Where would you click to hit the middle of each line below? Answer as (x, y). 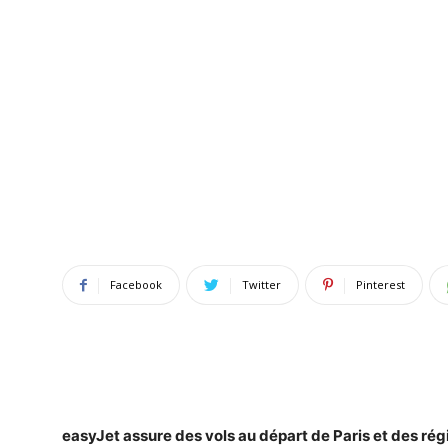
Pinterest (380, 284)
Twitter (261, 284)
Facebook (136, 284)
